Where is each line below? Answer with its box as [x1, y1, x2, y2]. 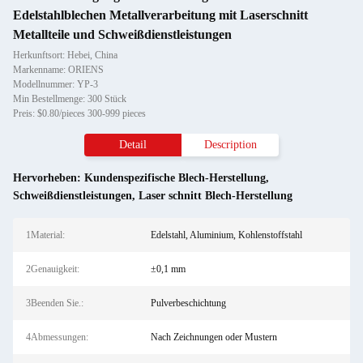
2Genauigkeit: [26, 263, 79, 275]
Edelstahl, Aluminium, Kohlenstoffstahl [150, 229, 302, 241]
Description [203, 139, 257, 151]
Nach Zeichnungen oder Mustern [150, 331, 277, 343]
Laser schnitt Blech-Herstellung [139, 190, 293, 202]
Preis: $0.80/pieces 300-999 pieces [13, 108, 146, 119]
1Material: [26, 229, 65, 241]
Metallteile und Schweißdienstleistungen [13, 28, 232, 41]
